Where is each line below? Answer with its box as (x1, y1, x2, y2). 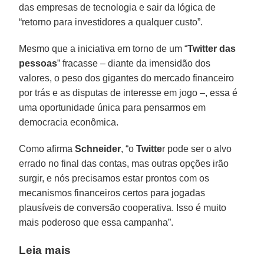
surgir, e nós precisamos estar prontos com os (19, 173, 210, 183)
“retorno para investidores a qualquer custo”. (19, 16, 203, 27)
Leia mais (19, 243, 71, 256)
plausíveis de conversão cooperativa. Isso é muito (19, 202, 227, 213)
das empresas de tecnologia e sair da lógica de (19, 2, 216, 12)
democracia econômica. (19, 117, 119, 127)
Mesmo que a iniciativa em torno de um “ (19, 43, 188, 54)
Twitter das (187, 43, 236, 54)
